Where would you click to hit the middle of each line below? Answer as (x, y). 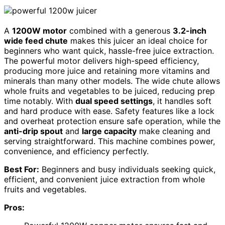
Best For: (22, 169)
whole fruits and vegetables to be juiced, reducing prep (109, 91)
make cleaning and (174, 131)
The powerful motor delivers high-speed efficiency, (101, 61)
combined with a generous (120, 30)
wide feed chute (36, 40)
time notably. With (40, 101)
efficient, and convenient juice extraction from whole (104, 179)
